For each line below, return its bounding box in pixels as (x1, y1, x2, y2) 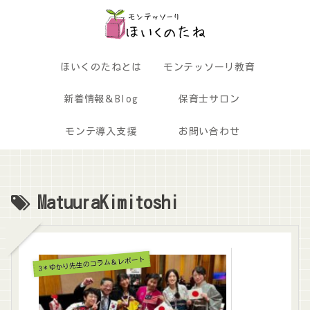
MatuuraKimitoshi (37, 192, 179, 211)
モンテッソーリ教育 (163, 62, 255, 72)
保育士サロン (179, 94, 240, 104)
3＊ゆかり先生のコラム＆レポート (38, 255, 146, 273)
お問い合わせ (179, 126, 240, 136)
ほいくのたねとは (60, 62, 142, 72)
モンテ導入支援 (65, 126, 137, 136)
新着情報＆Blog (64, 94, 138, 104)
